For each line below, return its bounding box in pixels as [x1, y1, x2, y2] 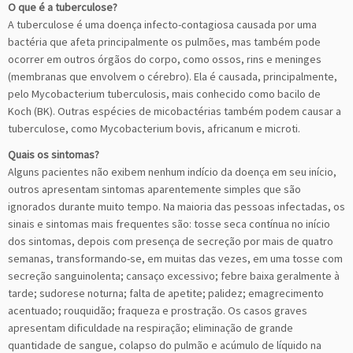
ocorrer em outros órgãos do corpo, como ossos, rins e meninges [8, 51, 321, 66]
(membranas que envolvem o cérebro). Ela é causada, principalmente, [8, 69, 337, 84]
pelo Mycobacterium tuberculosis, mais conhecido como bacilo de [8, 86, 321, 101]
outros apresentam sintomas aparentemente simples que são [8, 181, 301, 196]
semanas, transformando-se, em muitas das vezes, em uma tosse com [8, 251, 343, 266]
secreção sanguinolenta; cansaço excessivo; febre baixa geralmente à [8, 268, 340, 283]
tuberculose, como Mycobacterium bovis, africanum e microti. [8, 121, 300, 136]
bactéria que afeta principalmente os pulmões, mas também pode [8, 34, 321, 49]
